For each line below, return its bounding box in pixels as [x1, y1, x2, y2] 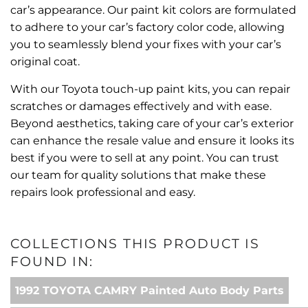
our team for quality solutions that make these [10, 168, 266, 181]
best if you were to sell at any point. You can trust [10, 151, 279, 164]
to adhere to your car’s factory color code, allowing [10, 20, 285, 34]
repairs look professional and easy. [10, 185, 195, 199]
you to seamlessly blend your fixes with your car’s [10, 37, 281, 51]
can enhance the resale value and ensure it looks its [10, 133, 294, 147]
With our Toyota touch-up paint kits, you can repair [10, 82, 290, 96]
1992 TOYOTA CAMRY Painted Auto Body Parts [15, 284, 284, 298]
